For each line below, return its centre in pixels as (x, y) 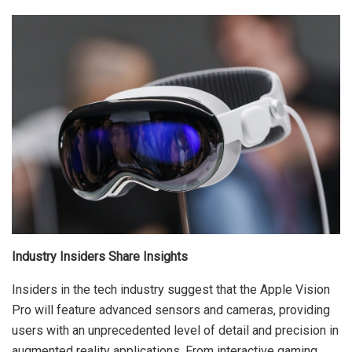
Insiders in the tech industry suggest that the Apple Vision (171, 289)
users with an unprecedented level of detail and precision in (175, 330)
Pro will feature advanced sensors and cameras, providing (171, 310)
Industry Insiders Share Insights (100, 256)
